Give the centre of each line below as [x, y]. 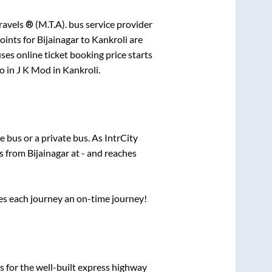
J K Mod [34, 69]
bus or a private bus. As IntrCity [72, 138]
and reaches [110, 153]
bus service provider [109, 24]
